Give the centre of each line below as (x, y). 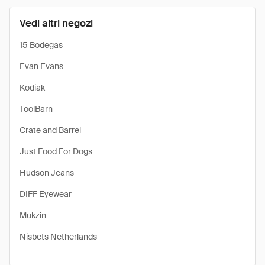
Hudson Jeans (47, 173)
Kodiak (32, 88)
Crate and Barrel (50, 130)
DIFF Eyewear (46, 194)
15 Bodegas (41, 45)
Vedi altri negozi (56, 23)
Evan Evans (41, 66)
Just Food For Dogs (56, 151)
